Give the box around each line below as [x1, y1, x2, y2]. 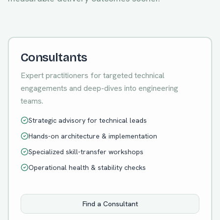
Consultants [21, 51, 87, 64]
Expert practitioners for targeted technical [21, 70, 165, 81]
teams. [21, 96, 43, 106]
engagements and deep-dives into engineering [21, 83, 178, 93]
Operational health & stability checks [28, 163, 146, 172]
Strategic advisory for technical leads [28, 116, 147, 125]
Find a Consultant [82, 199, 138, 208]
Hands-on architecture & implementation [28, 132, 157, 140]
